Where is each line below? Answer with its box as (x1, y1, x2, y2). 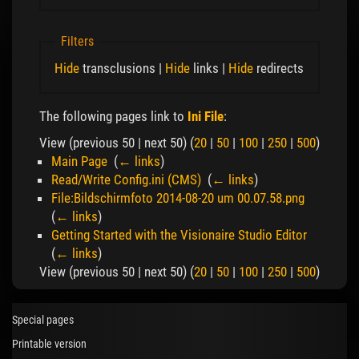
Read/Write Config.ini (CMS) (51, 171, 201, 188)
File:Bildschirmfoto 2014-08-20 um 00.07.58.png (51, 190, 305, 207)
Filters (61, 34, 95, 50)
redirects (253, 59, 304, 76)
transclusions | (79, 59, 165, 76)
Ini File (188, 107, 224, 124)
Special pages (12, 313, 74, 326)
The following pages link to (39, 107, 188, 124)
